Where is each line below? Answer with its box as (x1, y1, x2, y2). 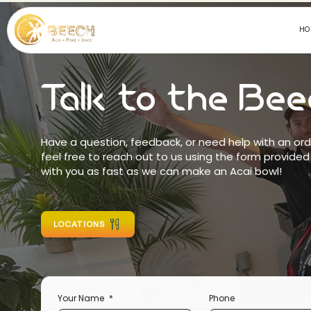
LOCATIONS (53, 219, 106, 229)
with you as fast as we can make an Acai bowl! (41, 164, 282, 178)
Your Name (58, 292, 106, 304)
